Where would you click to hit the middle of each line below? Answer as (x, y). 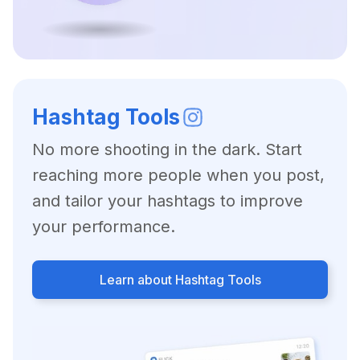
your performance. (104, 226)
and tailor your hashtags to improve (168, 200)
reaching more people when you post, (178, 175)
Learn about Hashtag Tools (180, 279)
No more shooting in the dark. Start (167, 149)
